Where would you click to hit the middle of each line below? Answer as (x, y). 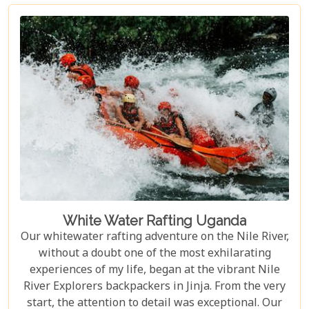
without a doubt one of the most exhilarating (154, 254)
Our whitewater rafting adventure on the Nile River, (154, 237)
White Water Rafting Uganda (154, 220)
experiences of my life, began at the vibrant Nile (154, 270)
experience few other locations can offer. (154, 18)
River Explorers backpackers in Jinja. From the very (154, 287)
